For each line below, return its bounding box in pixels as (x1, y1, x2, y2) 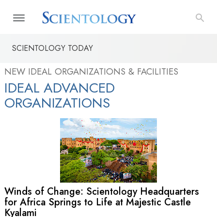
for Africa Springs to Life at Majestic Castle (4, 195, 191, 210)
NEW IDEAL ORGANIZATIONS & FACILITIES (4, 65, 178, 78)
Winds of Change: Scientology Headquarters (4, 185, 199, 199)
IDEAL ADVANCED (4, 78, 115, 98)
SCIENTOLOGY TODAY (12, 43, 93, 54)
